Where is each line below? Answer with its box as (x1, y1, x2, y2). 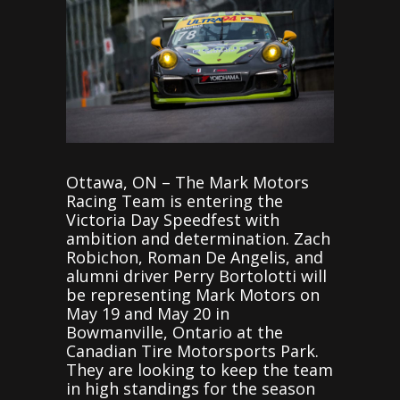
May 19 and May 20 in (66, 302, 229, 324)
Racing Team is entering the (66, 189, 283, 212)
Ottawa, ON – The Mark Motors (66, 171, 309, 193)
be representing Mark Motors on (66, 283, 320, 305)
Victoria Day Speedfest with (66, 208, 279, 230)
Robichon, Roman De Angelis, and (66, 246, 323, 268)
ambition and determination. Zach (66, 227, 330, 249)
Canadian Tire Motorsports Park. (66, 339, 319, 362)
